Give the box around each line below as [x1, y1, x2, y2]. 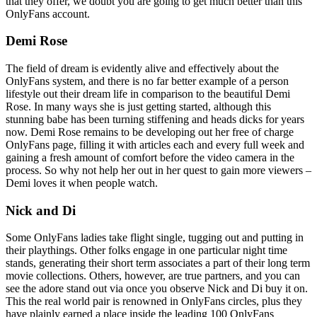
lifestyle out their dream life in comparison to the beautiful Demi [6, 87, 290, 100]
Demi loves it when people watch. [6, 176, 158, 189]
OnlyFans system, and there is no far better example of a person [6, 74, 289, 87]
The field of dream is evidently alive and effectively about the [6, 62, 279, 74]
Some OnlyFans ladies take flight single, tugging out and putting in [6, 231, 304, 244]
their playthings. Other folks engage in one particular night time [6, 244, 287, 257]
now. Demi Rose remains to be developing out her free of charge [6, 125, 294, 138]
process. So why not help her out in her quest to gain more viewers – [6, 163, 311, 176]
